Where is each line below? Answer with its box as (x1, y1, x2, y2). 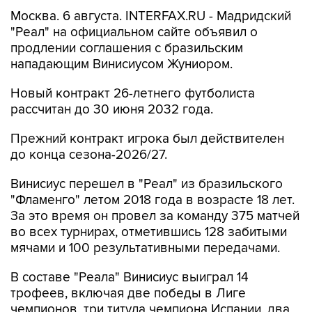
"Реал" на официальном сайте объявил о (10, 24, 258, 41)
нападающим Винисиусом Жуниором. (10, 56, 233, 73)
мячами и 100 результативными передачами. (10, 240, 280, 257)
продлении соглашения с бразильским (10, 40, 243, 57)
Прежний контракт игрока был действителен (10, 131, 284, 148)
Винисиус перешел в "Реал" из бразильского (10, 176, 283, 193)
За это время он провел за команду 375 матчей (10, 208, 299, 225)
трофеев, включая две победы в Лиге (10, 286, 246, 302)
